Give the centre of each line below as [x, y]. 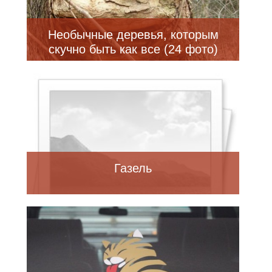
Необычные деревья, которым [133, 34]
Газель [133, 168]
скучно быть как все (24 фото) [133, 49]
